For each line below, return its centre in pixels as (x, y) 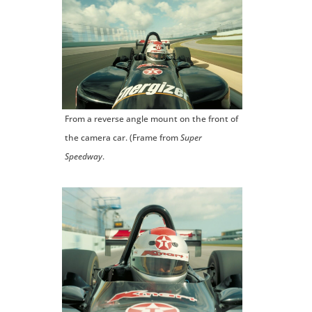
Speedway (83, 157)
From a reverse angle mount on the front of (151, 119)
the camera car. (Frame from (122, 138)
